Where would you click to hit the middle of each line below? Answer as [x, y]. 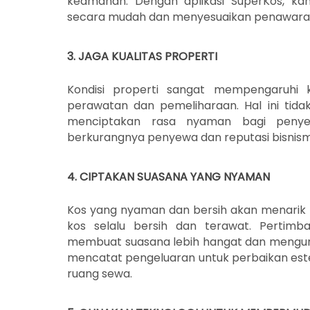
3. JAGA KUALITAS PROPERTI [142, 57]
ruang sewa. [100, 274]
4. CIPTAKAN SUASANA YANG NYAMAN [168, 177]
